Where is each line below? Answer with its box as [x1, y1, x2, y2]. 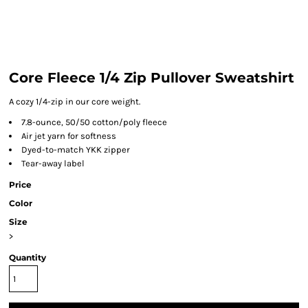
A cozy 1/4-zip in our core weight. [9, 96, 140, 107]
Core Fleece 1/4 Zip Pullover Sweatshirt [9, 69, 294, 86]
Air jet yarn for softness [21, 131, 116, 141]
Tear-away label [21, 158, 85, 168]
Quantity [9, 252, 46, 263]
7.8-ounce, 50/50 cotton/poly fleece [21, 117, 167, 127]
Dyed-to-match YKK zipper [21, 144, 130, 155]
